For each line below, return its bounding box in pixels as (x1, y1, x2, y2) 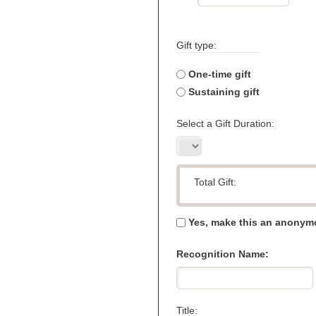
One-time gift (188, 68, 251, 80)
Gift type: (176, 39, 217, 51)
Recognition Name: (176, 248, 269, 260)
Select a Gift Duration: (176, 118, 274, 129)
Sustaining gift (188, 86, 260, 97)
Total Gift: (194, 176, 236, 188)
